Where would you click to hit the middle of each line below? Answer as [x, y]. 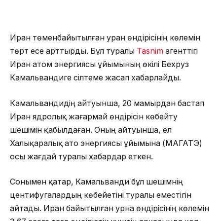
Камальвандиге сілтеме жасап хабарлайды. [95, 78]
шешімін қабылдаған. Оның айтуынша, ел [91, 130]
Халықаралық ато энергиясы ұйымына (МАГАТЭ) [106, 143]
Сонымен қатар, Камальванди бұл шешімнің [96, 182]
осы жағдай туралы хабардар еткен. [81, 156]
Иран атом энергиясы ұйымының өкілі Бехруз [99, 65]
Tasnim [150, 51]
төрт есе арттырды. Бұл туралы [73, 51]
